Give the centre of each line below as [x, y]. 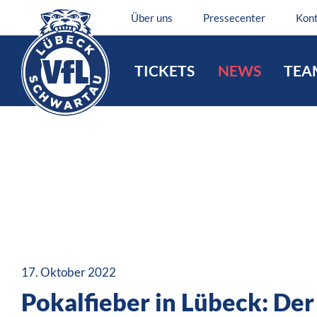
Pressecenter [234, 18]
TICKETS [165, 70]
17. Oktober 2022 [69, 272]
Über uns [152, 18]
